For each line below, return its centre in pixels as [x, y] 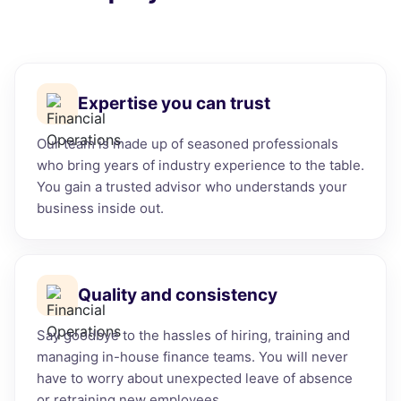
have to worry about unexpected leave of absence [195, 378]
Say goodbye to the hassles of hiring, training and [193, 335]
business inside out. [100, 208]
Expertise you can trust [174, 103]
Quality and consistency [178, 294]
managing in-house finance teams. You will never [192, 356]
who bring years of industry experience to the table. [200, 165]
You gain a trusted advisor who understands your [192, 186]
